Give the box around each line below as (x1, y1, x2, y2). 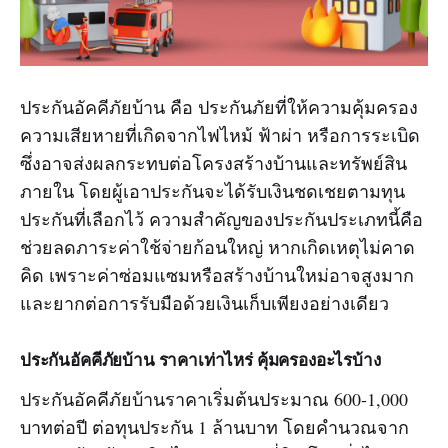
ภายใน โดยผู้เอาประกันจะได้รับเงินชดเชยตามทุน (20, 179, 405, 204)
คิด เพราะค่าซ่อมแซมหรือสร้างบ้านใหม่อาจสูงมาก (20, 263, 414, 288)
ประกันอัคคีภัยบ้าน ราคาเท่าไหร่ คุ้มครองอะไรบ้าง (20, 350, 381, 371)
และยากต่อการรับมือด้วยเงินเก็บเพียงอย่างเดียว (20, 291, 389, 316)
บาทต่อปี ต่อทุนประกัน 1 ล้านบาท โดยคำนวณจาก (20, 415, 409, 440)
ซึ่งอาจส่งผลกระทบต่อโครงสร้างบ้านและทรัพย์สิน (20, 151, 407, 176)
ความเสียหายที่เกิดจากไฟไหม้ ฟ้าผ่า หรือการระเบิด (20, 123, 420, 148)
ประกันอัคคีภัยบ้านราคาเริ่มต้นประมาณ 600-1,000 (20, 387, 408, 412)
